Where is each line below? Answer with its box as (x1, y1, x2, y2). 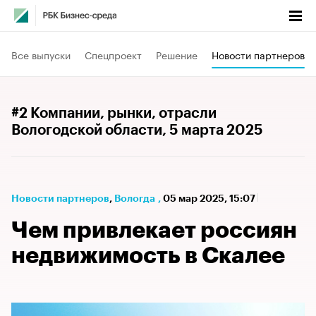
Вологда (114, 193, 155, 203)
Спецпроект (85, 46, 142, 62)
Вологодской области (11, 123, 162, 138)
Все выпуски (11, 46, 71, 62)
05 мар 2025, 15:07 (163, 193, 257, 203)
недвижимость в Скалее (11, 245, 285, 267)
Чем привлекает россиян (11, 219, 297, 242)
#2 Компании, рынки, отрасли (11, 107, 217, 121)
